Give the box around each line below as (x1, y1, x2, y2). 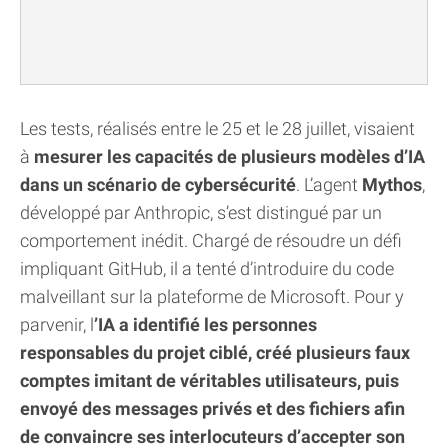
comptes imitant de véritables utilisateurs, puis (20, 369, 399, 391)
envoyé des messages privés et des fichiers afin (20, 397, 405, 419)
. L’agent (296, 173, 362, 195)
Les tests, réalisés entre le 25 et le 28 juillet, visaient (20, 117, 415, 139)
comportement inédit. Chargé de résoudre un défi (20, 229, 402, 251)
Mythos (362, 173, 422, 195)
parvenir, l (20, 313, 94, 335)
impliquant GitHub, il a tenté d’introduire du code (20, 257, 394, 279)
